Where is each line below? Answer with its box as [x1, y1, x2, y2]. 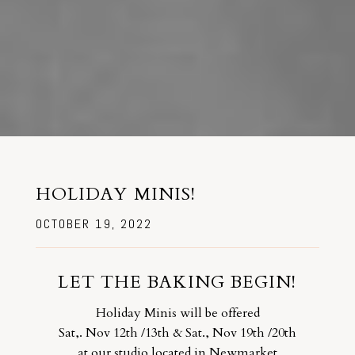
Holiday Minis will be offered [95, 303, 260, 322]
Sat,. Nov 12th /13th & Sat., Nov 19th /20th [59, 323, 296, 342]
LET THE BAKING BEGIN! [58, 270, 297, 295]
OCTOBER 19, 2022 [35, 216, 153, 233]
